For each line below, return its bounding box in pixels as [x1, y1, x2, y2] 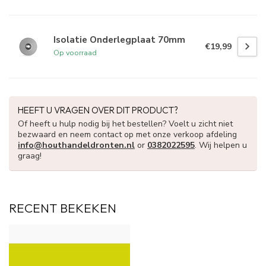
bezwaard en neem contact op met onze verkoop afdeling [18, 129, 237, 141]
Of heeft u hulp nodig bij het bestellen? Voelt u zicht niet [18, 118, 233, 130]
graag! [18, 150, 42, 162]
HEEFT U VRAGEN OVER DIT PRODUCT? [18, 104, 178, 116]
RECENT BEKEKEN [9, 200, 116, 216]
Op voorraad [53, 47, 97, 58]
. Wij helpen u [195, 140, 247, 151]
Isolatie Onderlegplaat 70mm [53, 33, 185, 46]
